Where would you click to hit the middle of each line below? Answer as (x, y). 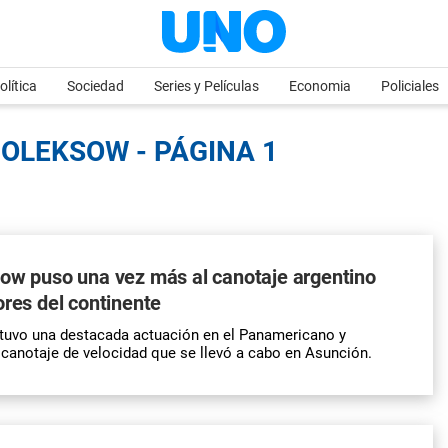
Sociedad (95, 86)
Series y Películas (206, 86)
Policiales (410, 86)
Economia (320, 86)
